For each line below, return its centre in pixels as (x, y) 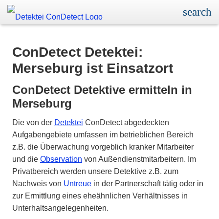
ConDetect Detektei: (77, 52)
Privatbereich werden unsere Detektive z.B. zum (95, 171)
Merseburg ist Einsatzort (93, 68)
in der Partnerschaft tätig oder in (147, 184)
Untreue (77, 184)
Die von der (33, 122)
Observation (61, 159)
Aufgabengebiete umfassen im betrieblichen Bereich (103, 135)
